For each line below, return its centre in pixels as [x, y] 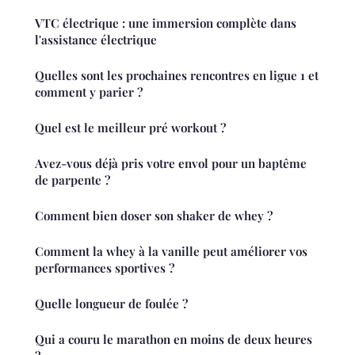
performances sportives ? [105, 268]
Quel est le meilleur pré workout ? [130, 128]
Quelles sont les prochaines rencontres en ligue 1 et [177, 76]
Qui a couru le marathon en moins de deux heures [174, 340]
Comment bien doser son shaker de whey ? [154, 216]
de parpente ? [73, 180]
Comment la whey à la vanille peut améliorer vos [171, 252]
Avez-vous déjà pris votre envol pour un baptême [171, 164]
